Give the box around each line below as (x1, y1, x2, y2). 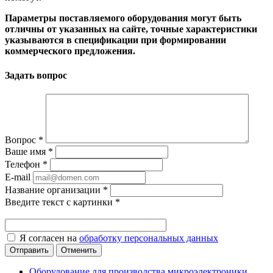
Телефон (5, 158, 43, 169)
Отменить (61, 245, 97, 255)
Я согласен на (19, 232, 79, 243)
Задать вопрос (5, 69, 67, 80)
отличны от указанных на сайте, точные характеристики (5, 24, 257, 35)
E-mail (5, 171, 30, 182)
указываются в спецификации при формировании (5, 35, 226, 46)
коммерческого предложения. (5, 46, 135, 57)
